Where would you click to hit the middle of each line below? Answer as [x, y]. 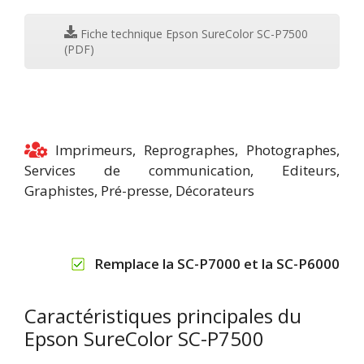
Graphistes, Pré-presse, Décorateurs [139, 191]
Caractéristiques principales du [163, 316]
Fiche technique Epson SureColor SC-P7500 [193, 34]
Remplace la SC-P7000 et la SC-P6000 [217, 264]
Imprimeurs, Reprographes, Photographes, [193, 150]
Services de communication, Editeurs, [182, 170]
